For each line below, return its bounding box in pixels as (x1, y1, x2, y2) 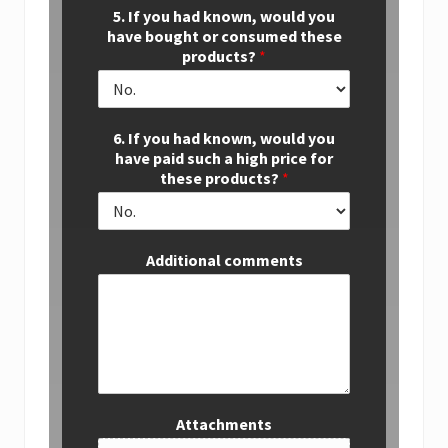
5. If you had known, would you (113, 5, 335, 26)
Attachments (176, 413, 272, 434)
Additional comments (145, 249, 303, 270)
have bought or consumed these (106, 25, 342, 46)
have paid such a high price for (115, 147, 333, 168)
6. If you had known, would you (113, 127, 335, 148)
